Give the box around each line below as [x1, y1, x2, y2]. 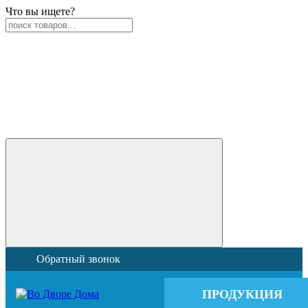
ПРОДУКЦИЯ [201, 287, 283, 301]
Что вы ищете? [5, 5, 75, 17]
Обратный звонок [36, 253, 120, 265]
